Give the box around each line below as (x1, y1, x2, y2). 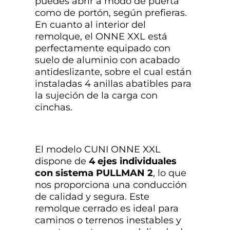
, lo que (153, 167, 186, 179)
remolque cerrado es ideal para (35, 203, 179, 215)
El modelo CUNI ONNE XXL (35, 144, 161, 156)
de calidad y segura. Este (35, 191, 149, 203)
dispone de (35, 156, 89, 167)
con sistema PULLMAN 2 (35, 167, 153, 179)
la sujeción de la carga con (35, 90, 158, 102)
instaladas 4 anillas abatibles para (35, 78, 191, 90)
